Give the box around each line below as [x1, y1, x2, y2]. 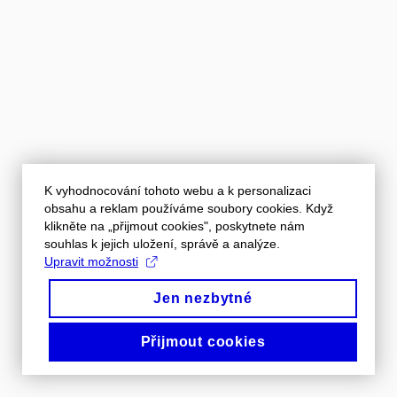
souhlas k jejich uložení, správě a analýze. [44, 237, 280, 251]
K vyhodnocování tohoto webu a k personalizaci [44, 183, 311, 198]
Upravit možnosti [44, 254, 138, 269]
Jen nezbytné [153, 291, 253, 306]
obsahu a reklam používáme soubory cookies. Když [44, 201, 333, 215]
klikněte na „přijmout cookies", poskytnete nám [44, 219, 305, 233]
